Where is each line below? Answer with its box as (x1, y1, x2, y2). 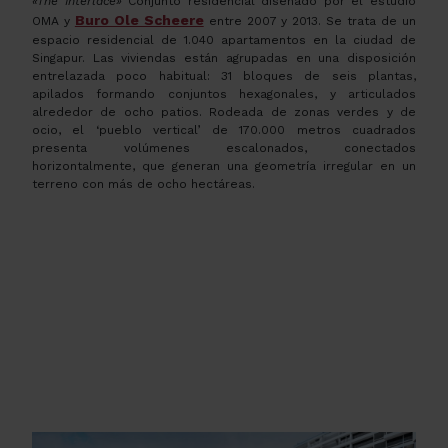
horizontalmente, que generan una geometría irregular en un (32, 159, 416, 174)
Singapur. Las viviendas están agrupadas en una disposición (32, 51, 416, 66)
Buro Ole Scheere (74, 12, 204, 29)
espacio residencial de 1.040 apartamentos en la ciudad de (32, 33, 416, 48)
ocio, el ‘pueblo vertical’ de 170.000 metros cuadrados (32, 123, 416, 138)
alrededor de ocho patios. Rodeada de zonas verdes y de (32, 105, 416, 120)
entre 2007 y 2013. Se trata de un (203, 14, 417, 29)
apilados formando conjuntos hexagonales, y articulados (32, 87, 416, 102)
